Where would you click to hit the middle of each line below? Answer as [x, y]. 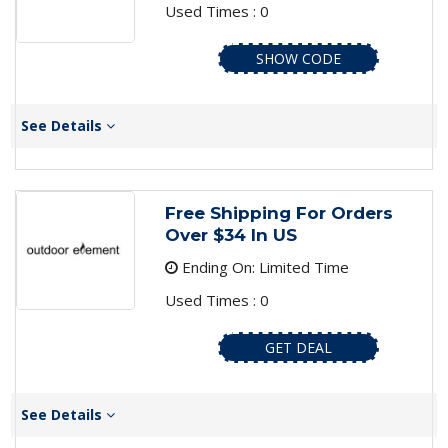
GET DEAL [298, 348]
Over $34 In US [230, 235]
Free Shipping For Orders [278, 213]
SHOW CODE [298, 59]
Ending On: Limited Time [263, 267]
